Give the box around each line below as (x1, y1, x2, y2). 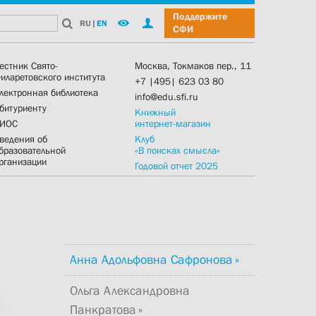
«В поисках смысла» (135, 145, 220, 156)
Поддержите (173, 11, 228, 22)
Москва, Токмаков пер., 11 (135, 60, 251, 71)
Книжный (135, 107, 176, 118)
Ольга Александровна (70, 284, 190, 298)
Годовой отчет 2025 (135, 160, 218, 171)
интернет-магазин (135, 118, 211, 129)
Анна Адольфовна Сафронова (70, 253, 233, 267)
